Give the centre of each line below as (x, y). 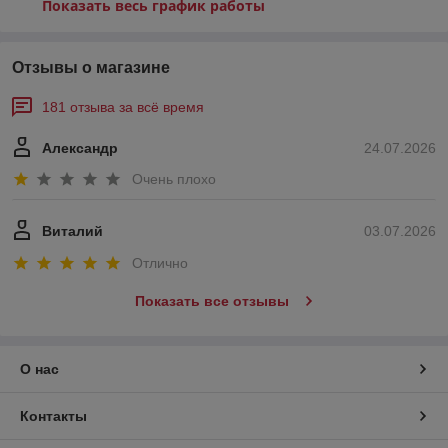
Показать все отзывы (211, 300)
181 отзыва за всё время (123, 107)
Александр (80, 148)
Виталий (72, 231)
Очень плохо (174, 179)
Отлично (160, 262)
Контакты (53, 415)
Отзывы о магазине (91, 67)
